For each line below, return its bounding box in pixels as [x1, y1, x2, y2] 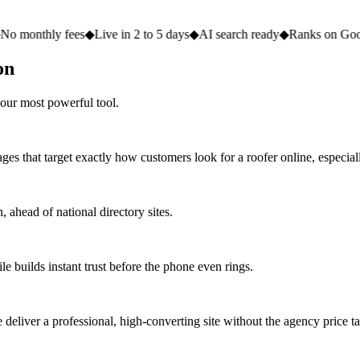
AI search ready [139, 27, 220, 42]
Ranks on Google [229, 27, 319, 42]
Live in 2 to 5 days [35, 27, 130, 42]
